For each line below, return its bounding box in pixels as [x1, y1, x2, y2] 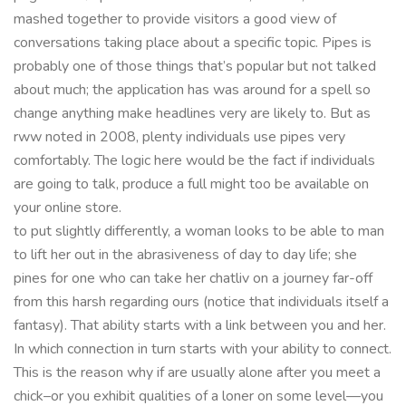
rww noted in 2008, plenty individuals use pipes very [14, 126, 345, 147]
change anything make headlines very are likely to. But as [14, 102, 371, 123]
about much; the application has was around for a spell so [14, 79, 371, 100]
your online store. [14, 197, 121, 217]
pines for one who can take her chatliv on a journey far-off [14, 267, 372, 288]
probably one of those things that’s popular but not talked [14, 55, 376, 76]
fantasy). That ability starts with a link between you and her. [14, 314, 386, 335]
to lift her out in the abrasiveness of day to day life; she [14, 244, 357, 265]
